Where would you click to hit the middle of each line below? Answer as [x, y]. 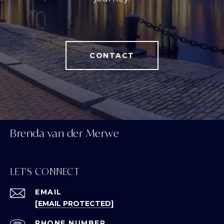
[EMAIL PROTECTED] [74, 204]
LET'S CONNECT [45, 172]
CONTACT [112, 56]
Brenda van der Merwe [64, 133]
